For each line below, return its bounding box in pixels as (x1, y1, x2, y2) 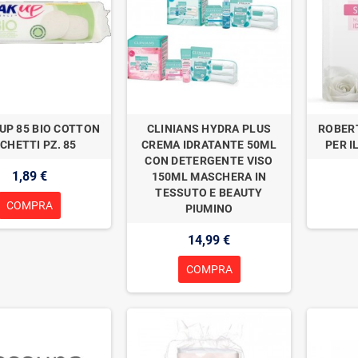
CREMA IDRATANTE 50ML (141, 137, 276, 151)
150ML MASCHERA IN (151, 169, 267, 183)
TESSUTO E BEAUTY (155, 185, 263, 199)
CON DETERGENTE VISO (145, 153, 273, 167)
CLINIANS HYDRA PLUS (146, 121, 272, 135)
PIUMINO (185, 201, 233, 215)
